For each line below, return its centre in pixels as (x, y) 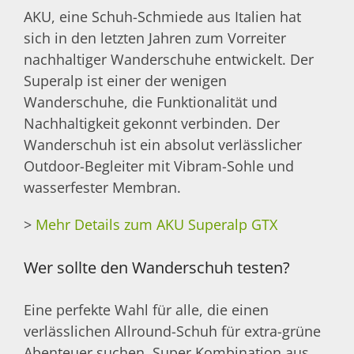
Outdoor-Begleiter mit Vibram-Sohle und (159, 166)
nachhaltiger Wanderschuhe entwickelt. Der (169, 60)
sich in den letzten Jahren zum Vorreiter (155, 38)
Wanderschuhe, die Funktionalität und (151, 102)
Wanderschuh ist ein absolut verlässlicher (163, 145)
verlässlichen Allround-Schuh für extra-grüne (172, 331)
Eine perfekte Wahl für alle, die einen (146, 309)
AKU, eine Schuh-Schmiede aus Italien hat (162, 17)
